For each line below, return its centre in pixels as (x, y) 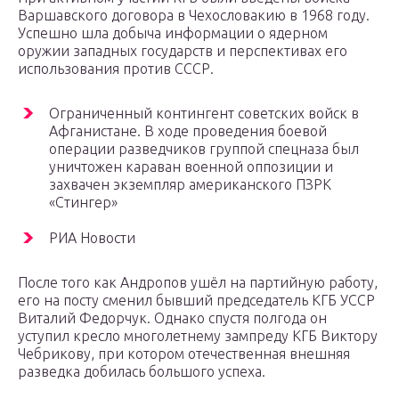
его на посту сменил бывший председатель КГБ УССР (196, 301)
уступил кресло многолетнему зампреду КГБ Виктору (198, 336)
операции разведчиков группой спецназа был (204, 149)
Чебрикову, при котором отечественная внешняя (184, 354)
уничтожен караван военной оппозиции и (191, 167)
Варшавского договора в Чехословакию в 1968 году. (194, 16)
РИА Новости (92, 238)
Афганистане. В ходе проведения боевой (188, 131)
